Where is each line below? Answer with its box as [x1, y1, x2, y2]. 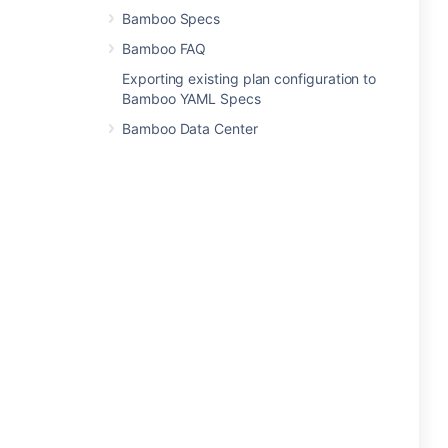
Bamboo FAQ [122, 40, 207, 57]
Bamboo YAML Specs [122, 90, 261, 107]
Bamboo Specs [122, 10, 221, 27]
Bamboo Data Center [122, 120, 258, 137]
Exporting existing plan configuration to [122, 70, 377, 87]
